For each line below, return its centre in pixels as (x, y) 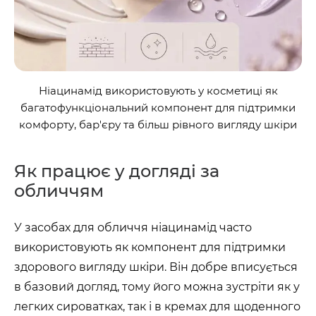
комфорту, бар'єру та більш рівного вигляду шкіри (158, 124)
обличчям (59, 191)
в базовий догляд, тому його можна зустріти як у (157, 287)
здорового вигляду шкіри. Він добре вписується (156, 267)
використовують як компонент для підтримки (150, 247)
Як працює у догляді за (117, 171)
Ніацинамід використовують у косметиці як (158, 91)
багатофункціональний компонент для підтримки (158, 108)
